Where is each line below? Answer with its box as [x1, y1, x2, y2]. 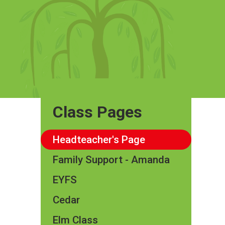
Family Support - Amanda [52, 154, 170, 166]
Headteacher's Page [52, 134, 145, 146]
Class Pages [52, 102, 142, 122]
